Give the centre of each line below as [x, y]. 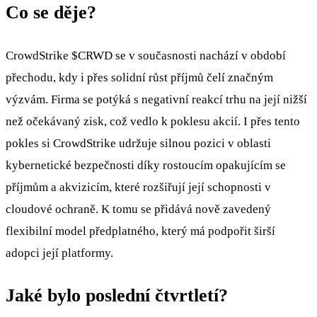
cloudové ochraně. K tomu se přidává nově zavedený [138, 209]
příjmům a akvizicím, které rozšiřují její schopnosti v [138, 187]
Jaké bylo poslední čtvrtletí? [117, 295]
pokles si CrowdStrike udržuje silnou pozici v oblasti [138, 143]
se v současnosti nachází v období [199, 55]
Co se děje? [51, 13]
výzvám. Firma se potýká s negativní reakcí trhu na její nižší [156, 99]
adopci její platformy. [59, 253]
